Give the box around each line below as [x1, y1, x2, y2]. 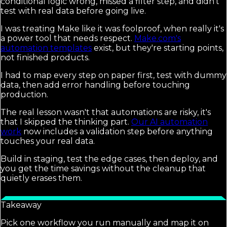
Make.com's [134, 33, 181, 44]
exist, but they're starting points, [92, 43, 223, 53]
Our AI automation [131, 117, 208, 127]
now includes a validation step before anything [21, 127, 213, 137]
